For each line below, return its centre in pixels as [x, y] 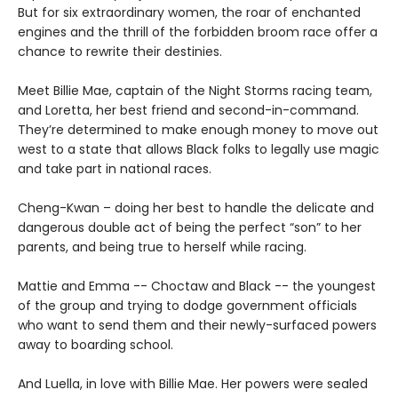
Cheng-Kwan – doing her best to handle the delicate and [196, 208]
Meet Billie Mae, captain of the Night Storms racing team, [195, 91]
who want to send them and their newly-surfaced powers [197, 326]
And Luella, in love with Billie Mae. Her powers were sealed [193, 384]
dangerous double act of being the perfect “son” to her [190, 228]
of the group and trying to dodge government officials [187, 306]
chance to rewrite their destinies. [120, 52]
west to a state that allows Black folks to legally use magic [199, 150]
